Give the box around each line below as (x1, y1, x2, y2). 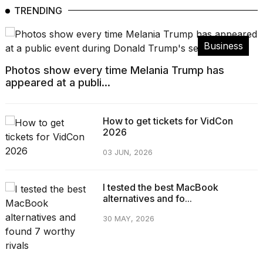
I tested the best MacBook (102, 181, 218, 194)
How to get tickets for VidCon (102, 115, 233, 127)
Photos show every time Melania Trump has (5, 64, 224, 77)
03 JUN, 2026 (102, 148, 153, 157)
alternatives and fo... (102, 193, 192, 205)
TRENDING (14, 5, 62, 17)
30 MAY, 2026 (102, 214, 154, 224)
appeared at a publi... (5, 76, 110, 89)
